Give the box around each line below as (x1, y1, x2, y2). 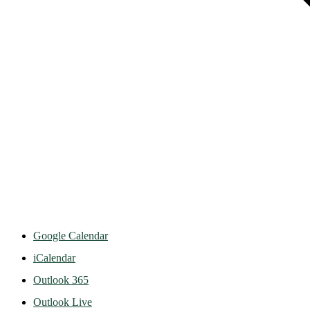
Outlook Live (33, 295, 92, 308)
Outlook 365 (33, 273, 89, 286)
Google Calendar (33, 229, 108, 241)
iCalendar (33, 251, 75, 264)
